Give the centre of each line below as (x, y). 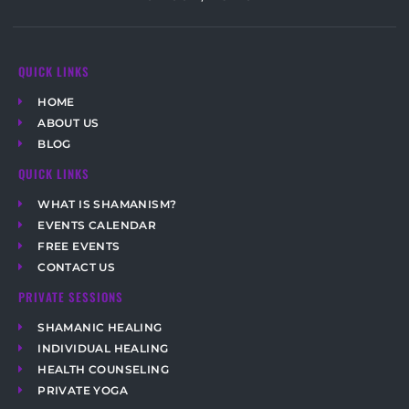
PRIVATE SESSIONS (71, 297)
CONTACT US (77, 267)
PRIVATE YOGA (83, 390)
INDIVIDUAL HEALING (103, 348)
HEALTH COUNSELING (104, 369)
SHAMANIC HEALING (100, 327)
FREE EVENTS (79, 246)
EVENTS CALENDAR (97, 225)
